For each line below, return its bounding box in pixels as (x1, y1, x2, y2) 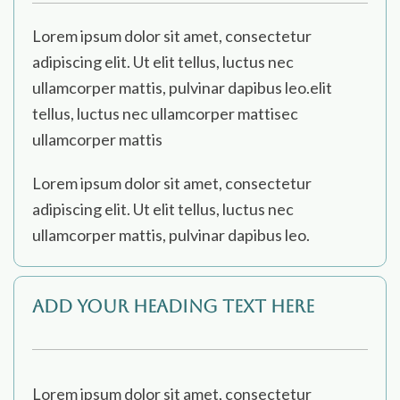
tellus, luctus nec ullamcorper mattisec (32, 104, 298, 124)
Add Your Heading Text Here (32, 296, 314, 318)
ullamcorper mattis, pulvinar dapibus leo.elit (32, 78, 332, 98)
